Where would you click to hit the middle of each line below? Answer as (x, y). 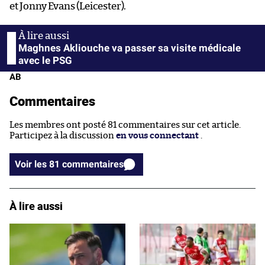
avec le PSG (45, 61)
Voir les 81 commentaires (93, 164)
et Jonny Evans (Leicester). (68, 7)
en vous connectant (157, 136)
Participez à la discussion (63, 136)
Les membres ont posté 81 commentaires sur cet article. (125, 125)
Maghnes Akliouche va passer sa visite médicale (130, 48)
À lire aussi (36, 206)
